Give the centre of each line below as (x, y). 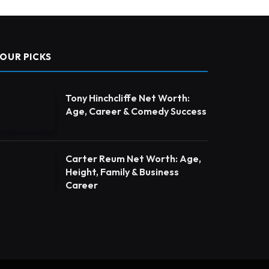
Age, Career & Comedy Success (136, 111)
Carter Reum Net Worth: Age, (134, 158)
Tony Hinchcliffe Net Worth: (128, 98)
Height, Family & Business (122, 171)
